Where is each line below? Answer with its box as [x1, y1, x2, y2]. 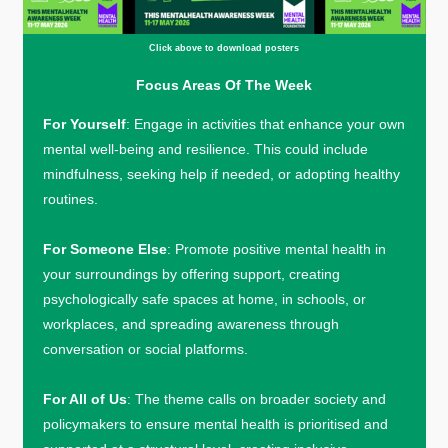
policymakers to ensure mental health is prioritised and [42, 415, 388, 432]
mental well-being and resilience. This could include [42, 140, 368, 157]
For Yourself [42, 115, 126, 132]
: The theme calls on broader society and [126, 390, 386, 407]
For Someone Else [42, 240, 167, 257]
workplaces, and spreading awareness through [42, 315, 339, 332]
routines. [42, 190, 98, 207]
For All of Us [42, 390, 127, 407]
